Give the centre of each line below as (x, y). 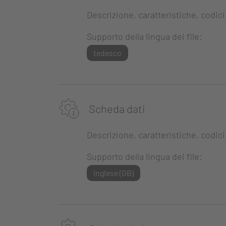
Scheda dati (116, 108)
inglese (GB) (113, 173)
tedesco (107, 53)
